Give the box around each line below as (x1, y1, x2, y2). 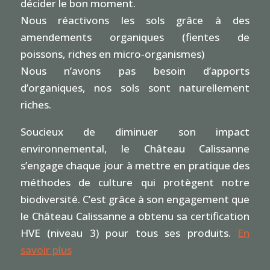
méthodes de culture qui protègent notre (20, 175, 250, 189)
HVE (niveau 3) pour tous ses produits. (20, 225, 231, 240)
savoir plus (20, 242, 72, 257)
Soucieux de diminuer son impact (20, 124, 250, 139)
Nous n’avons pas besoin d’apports (20, 63, 250, 78)
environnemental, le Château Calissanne (20, 141, 250, 155)
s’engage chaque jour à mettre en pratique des (20, 158, 250, 172)
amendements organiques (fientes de (20, 30, 250, 44)
